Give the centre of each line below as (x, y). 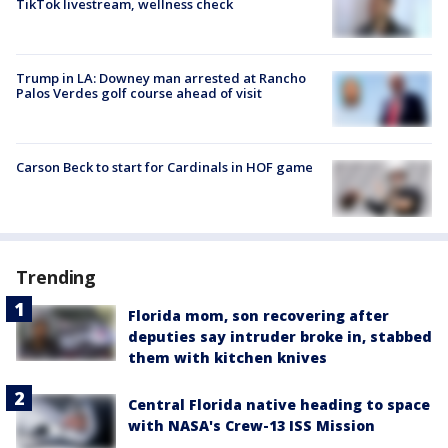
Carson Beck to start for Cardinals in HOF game (164, 167)
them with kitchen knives (227, 357)
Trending (56, 276)
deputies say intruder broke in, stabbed (280, 336)
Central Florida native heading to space (279, 404)
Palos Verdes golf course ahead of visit (139, 93)
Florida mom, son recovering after (258, 315)
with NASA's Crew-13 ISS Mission (251, 425)
